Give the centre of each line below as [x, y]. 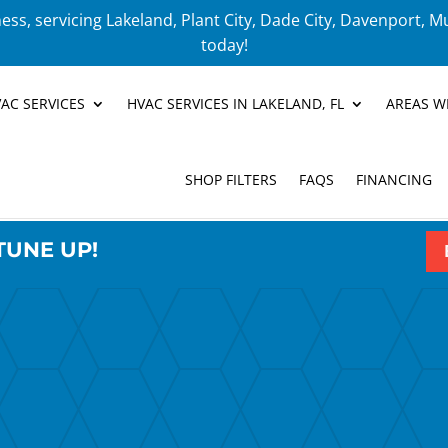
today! [224, 45]
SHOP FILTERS [230, 179]
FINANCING [393, 179]
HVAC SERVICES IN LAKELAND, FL [235, 103]
